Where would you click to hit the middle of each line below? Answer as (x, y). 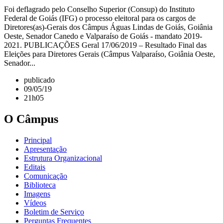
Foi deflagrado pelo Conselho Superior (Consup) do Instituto (99, 9)
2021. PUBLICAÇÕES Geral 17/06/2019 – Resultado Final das (105, 45)
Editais (35, 167)
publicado (39, 80)
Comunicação (46, 176)
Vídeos (35, 203)
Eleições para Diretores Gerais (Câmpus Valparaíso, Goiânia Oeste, (110, 54)
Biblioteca (40, 185)
